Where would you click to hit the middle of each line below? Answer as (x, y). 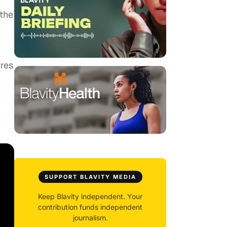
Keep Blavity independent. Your (90, 197)
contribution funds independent (90, 207)
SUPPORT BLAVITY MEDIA (90, 177)
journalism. (90, 218)
